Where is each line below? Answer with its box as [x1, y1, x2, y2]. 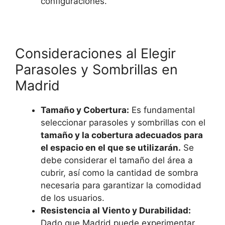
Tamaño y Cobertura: [41, 105, 129, 115]
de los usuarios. [41, 193, 104, 203]
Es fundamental [129, 105, 195, 115]
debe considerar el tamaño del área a [41, 155, 193, 165]
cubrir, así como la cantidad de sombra [41, 168, 198, 178]
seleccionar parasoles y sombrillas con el [41, 118, 205, 128]
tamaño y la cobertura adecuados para [41, 130, 203, 140]
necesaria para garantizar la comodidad [41, 180, 201, 190]
